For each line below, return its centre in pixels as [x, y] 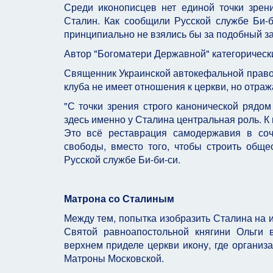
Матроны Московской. [114, 258]
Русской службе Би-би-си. [122, 159]
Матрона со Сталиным [119, 198]
